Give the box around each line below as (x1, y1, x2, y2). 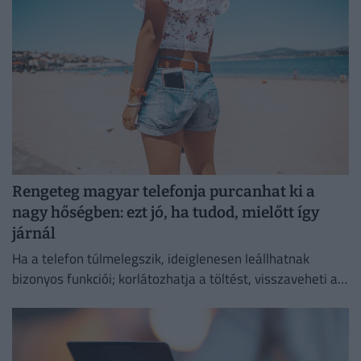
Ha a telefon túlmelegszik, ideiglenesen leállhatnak (12, 248, 309, 270)
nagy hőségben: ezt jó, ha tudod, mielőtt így (12, 202, 319, 222)
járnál (12, 223, 56, 243)
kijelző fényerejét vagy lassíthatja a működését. (12, 288, 290, 310)
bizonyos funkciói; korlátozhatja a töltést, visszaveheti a (12, 268, 338, 290)
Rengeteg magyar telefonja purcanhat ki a (12, 181, 315, 201)
